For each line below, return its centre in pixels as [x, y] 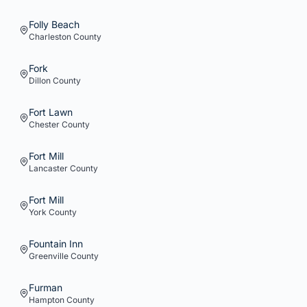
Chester [44, 124]
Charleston [50, 37]
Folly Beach [54, 24]
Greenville [49, 256]
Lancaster [48, 168]
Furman [46, 287]
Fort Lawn [51, 112]
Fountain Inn [56, 244]
